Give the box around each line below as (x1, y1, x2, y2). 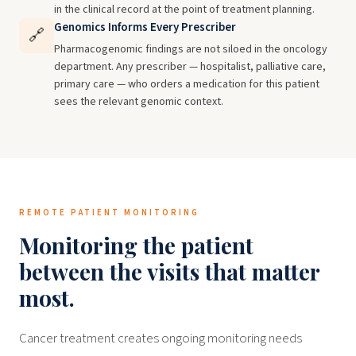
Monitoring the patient (19, 230, 253, 260)
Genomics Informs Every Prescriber (54, 19, 236, 36)
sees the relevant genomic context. (54, 94, 223, 110)
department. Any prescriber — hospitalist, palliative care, (54, 59, 326, 75)
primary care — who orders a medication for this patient (54, 76, 319, 92)
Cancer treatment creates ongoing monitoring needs (19, 329, 302, 348)
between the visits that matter (19, 257, 319, 286)
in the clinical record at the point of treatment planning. (54, 2, 315, 17)
